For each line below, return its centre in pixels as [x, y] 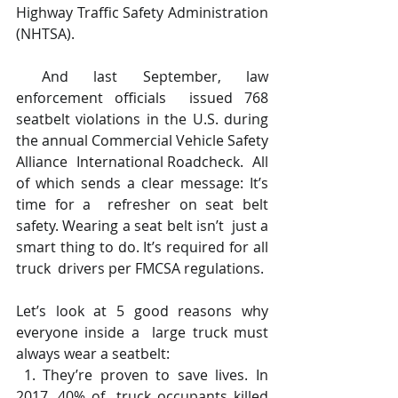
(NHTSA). [47, 34]
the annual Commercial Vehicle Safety [142, 141]
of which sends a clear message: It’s [142, 183]
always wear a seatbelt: [95, 354]
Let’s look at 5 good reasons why [142, 311]
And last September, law [29, 77]
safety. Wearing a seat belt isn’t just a [142, 226]
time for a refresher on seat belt [142, 205]
